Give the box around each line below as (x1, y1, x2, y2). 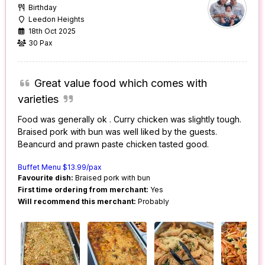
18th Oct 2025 (28, 27, 76, 36)
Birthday (28, 3, 57, 12)
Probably (136, 197, 170, 206)
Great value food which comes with (34, 77, 207, 90)
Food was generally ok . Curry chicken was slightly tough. (18, 114, 242, 125)
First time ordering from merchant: (18, 185, 149, 195)
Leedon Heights (28, 15, 85, 24)
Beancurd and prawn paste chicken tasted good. (18, 139, 209, 150)
